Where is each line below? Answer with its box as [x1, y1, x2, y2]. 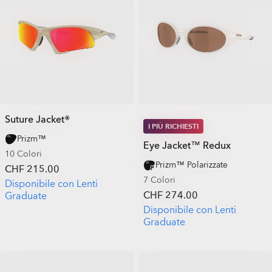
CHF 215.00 [5, 162, 59, 176]
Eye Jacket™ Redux [143, 138, 231, 152]
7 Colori [143, 174, 175, 186]
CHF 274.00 [143, 188, 198, 202]
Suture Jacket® [5, 112, 70, 126]
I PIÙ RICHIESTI [148, 121, 199, 131]
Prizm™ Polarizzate [155, 158, 228, 171]
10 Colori [5, 148, 42, 160]
